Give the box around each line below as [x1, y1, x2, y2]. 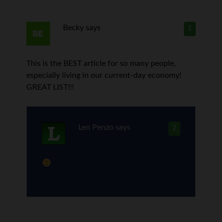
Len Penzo [78, 123, 113, 131]
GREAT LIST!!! [26, 83, 74, 91]
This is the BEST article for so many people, [26, 59, 176, 67]
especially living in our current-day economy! [26, 71, 182, 79]
